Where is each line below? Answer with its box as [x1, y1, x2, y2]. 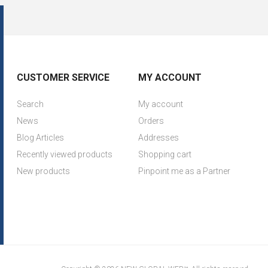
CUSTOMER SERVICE [17, 72, 110, 83]
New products [17, 166, 71, 176]
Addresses [138, 133, 179, 142]
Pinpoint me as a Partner [138, 166, 230, 176]
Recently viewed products [17, 150, 113, 159]
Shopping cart [138, 150, 191, 159]
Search [17, 99, 44, 109]
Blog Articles [17, 133, 65, 142]
